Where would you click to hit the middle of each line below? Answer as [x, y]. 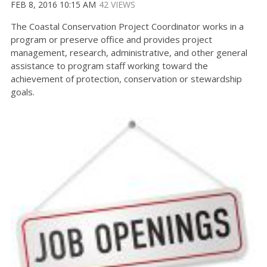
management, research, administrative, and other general [129, 52]
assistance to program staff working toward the [109, 65]
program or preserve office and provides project [111, 39]
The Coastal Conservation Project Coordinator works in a [127, 26]
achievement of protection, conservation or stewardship [126, 78]
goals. [23, 91]
